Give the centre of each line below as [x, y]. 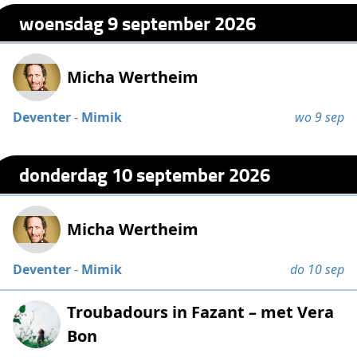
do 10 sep [317, 269]
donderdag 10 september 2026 [145, 174]
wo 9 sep [319, 118]
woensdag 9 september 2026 [138, 22]
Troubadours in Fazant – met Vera [201, 312]
